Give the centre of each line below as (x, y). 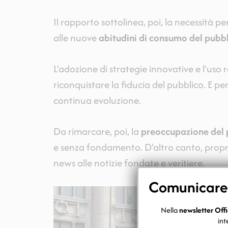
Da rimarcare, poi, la (96, 132)
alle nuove (76, 38)
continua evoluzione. (97, 101)
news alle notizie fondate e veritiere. (129, 163)
